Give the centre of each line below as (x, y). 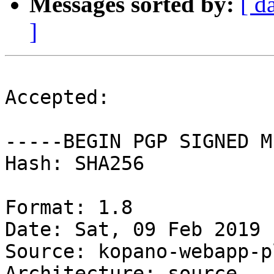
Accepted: (57, 98)
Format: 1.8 (69, 208)
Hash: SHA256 (75, 164)
